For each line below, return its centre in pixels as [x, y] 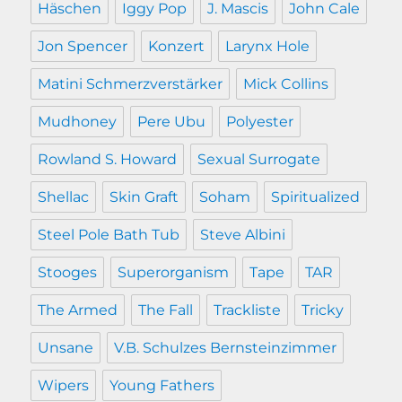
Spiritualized [316, 197]
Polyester [260, 122]
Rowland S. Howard [108, 160]
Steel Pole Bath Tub [109, 235]
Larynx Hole [268, 47]
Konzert [177, 47]
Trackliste [248, 310]
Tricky [323, 310]
